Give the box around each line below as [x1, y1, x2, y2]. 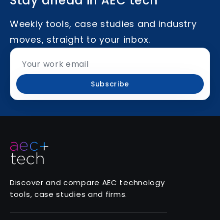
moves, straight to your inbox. [10, 33, 150, 46]
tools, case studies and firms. [10, 189, 127, 199]
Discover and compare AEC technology [10, 177, 165, 188]
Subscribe [90, 79, 130, 89]
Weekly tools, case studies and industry [10, 18, 197, 30]
